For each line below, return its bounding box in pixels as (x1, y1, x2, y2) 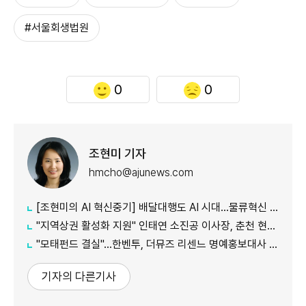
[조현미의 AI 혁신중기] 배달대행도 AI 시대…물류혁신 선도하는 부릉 (36, 201, 270, 214)
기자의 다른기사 (42, 270, 116, 284)
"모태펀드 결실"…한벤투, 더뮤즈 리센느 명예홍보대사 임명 (36, 238, 269, 251)
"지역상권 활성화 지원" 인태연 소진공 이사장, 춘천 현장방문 (36, 219, 267, 233)
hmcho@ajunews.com (89, 165, 193, 179)
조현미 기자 (89, 145, 146, 161)
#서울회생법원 (25, 21, 89, 35)
